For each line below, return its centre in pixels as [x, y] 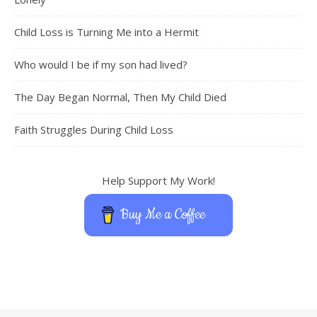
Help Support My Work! [158, 180]
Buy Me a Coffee [163, 215]
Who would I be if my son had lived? [101, 64]
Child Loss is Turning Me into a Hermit [106, 32]
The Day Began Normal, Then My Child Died [120, 97]
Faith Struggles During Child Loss [94, 129]
